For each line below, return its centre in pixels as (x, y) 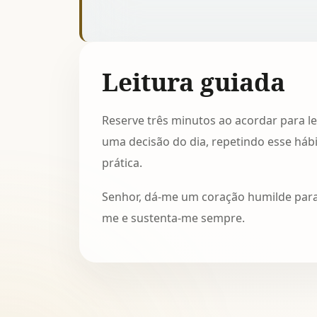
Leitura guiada (194, 81)
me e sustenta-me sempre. (173, 218)
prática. (122, 162)
